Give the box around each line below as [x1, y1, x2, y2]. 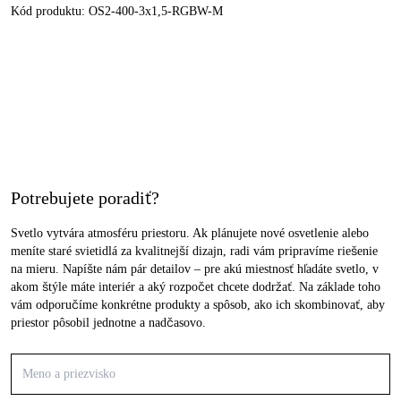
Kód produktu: [11, 4, 89, 18]
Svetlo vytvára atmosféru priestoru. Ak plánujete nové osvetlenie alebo [11, 226, 369, 240]
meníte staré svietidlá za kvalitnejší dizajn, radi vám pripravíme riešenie [11, 244, 378, 258]
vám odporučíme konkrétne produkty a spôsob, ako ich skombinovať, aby [11, 298, 385, 311]
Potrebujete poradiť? [11, 188, 159, 208]
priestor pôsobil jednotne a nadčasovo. [11, 316, 206, 329]
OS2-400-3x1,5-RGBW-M [89, 4, 223, 18]
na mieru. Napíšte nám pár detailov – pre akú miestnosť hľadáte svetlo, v [11, 262, 379, 276]
